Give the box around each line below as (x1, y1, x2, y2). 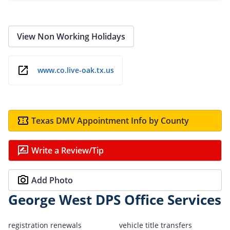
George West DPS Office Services (8, 190, 221, 209)
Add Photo (31, 174, 73, 186)
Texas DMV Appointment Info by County (31, 114, 189, 126)
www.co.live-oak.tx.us (37, 65, 114, 75)
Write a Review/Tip (31, 144, 104, 156)
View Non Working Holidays (17, 30, 125, 42)
